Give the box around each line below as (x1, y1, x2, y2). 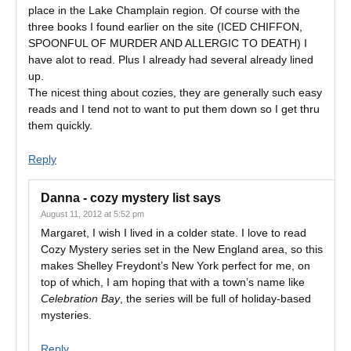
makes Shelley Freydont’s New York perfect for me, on (41, 259, 310, 272)
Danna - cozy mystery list (41, 191, 190, 204)
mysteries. (41, 309, 92, 321)
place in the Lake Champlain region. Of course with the (28, 4, 300, 16)
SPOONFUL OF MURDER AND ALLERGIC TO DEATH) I (28, 37, 307, 49)
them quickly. (28, 119, 92, 132)
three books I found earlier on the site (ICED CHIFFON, (28, 20, 302, 33)
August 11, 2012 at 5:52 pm (41, 209, 144, 219)
